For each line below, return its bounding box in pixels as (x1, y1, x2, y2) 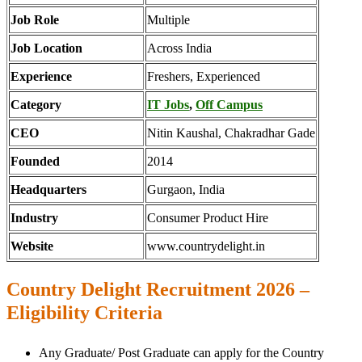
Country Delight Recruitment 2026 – (6, 278, 309, 300)
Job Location (11, 41, 82, 55)
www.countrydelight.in (147, 239, 265, 253)
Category (11, 98, 61, 112)
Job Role (11, 13, 59, 27)
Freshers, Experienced (147, 69, 260, 83)
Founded (11, 154, 60, 168)
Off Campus (196, 98, 263, 112)
